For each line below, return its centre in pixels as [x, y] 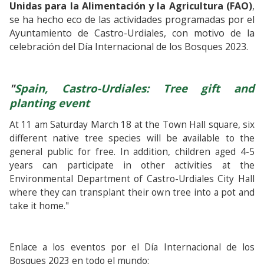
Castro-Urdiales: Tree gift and [151, 88]
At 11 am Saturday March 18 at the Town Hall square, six [132, 125]
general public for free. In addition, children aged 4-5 [132, 152]
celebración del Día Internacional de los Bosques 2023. [129, 47]
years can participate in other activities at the [132, 165]
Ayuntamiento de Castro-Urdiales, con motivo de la [132, 33]
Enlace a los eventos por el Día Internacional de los [132, 247]
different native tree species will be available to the [132, 138]
